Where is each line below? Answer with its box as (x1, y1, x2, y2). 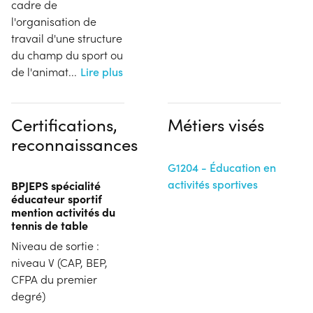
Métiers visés (168, 112, 264, 136)
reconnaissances (11, 132, 138, 155)
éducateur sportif (11, 190, 102, 206)
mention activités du (11, 203, 115, 219)
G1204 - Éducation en (168, 159, 276, 175)
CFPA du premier (11, 271, 97, 286)
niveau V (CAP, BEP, (11, 254, 108, 270)
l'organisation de (11, 13, 96, 29)
